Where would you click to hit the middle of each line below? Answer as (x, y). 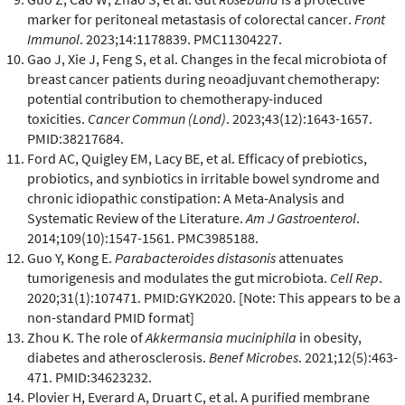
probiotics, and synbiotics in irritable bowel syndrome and (203, 178)
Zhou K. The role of (86, 337)
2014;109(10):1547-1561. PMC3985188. (143, 237)
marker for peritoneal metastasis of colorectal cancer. (191, 19)
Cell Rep (354, 277)
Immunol (53, 38)
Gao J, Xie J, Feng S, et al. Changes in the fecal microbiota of (207, 58)
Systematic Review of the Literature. (137, 217)
